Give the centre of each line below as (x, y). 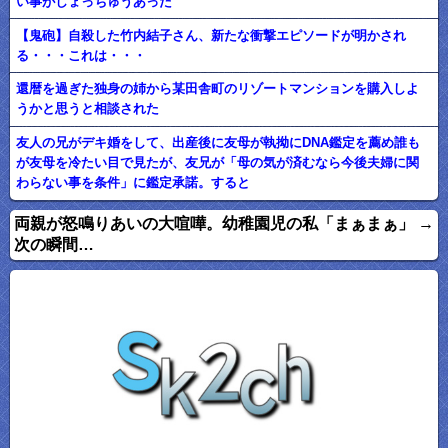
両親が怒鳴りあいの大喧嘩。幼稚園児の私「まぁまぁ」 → (224, 223)
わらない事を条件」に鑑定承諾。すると (133, 183)
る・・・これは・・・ (81, 55)
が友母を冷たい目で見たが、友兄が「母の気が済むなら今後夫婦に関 (218, 163)
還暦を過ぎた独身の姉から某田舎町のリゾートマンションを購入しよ (218, 89)
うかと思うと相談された (88, 109)
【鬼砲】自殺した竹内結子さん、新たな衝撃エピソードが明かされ (211, 35)
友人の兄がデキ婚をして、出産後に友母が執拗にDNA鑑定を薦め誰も (218, 143)
